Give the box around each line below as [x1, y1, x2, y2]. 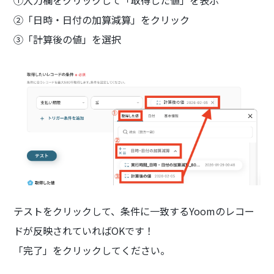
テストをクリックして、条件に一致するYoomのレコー [13, 203, 255, 218]
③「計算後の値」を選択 [13, 31, 122, 46]
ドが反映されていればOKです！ [13, 223, 155, 238]
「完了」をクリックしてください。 [13, 242, 171, 257]
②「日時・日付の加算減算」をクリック [13, 12, 190, 27]
